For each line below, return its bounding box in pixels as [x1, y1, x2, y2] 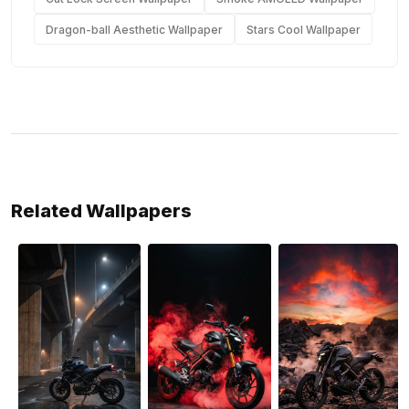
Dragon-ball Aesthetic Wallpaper [46, 22, 223, 37]
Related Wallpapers [11, 200, 192, 223]
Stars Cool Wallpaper [246, 22, 361, 37]
